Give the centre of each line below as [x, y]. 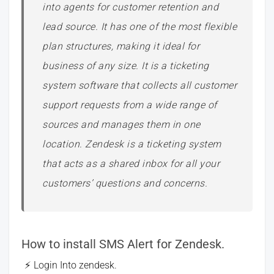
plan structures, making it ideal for [121, 46]
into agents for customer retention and [130, 7]
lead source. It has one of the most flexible [139, 27]
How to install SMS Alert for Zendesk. [123, 244]
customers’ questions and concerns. [125, 183]
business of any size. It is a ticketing [126, 66]
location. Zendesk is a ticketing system [132, 144]
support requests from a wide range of [130, 105]
